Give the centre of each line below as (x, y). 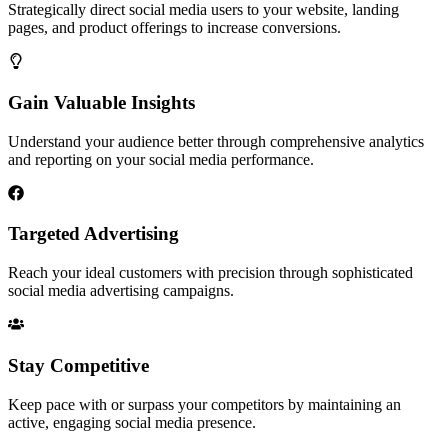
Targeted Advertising (93, 234)
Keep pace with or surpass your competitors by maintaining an (204, 404)
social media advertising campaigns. (121, 291)
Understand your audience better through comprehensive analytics (216, 141)
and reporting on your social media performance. (161, 159)
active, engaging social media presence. (132, 422)
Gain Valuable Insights (101, 102)
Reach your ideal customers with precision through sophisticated (210, 273)
